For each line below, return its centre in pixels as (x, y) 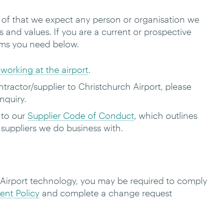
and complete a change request (106, 193)
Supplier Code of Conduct (81, 115)
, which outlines (166, 115)
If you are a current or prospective (123, 32)
